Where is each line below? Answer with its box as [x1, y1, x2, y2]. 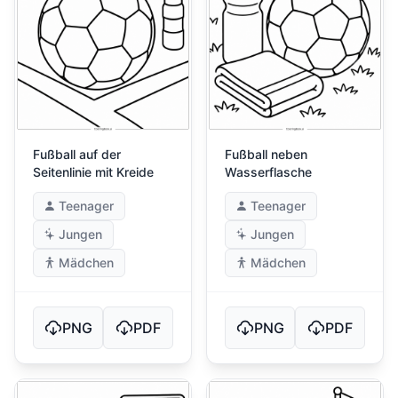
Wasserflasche [225, 164, 312, 180]
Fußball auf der [33, 147, 121, 163]
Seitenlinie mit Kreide [33, 164, 154, 180]
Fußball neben [225, 147, 307, 163]
